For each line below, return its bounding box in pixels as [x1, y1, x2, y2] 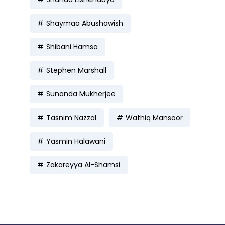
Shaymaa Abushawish [46, 18, 123, 28]
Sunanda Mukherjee [46, 88, 116, 99]
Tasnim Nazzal [46, 112, 96, 123]
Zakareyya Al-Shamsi [46, 159, 120, 170]
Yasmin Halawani [46, 136, 105, 146]
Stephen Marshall [46, 65, 106, 75]
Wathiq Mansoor [126, 112, 183, 123]
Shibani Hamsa [46, 41, 98, 52]
